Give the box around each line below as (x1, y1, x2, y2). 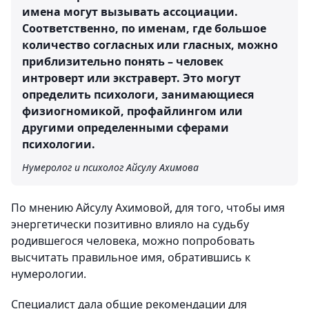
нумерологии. (11, 266, 86, 281)
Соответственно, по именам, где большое (22, 20, 266, 36)
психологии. (22, 136, 95, 152)
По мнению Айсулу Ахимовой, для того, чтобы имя (11, 199, 285, 215)
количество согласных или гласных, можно (22, 37, 278, 52)
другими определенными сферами (22, 119, 229, 135)
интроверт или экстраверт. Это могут (22, 70, 241, 86)
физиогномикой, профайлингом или (22, 103, 243, 119)
